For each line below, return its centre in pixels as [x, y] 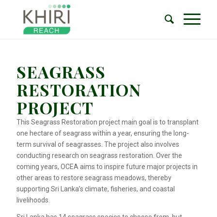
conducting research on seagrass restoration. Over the [99, 155]
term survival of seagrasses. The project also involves [98, 144]
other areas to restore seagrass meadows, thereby [94, 178]
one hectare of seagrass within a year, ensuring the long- [102, 133]
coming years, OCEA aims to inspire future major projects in [107, 167]
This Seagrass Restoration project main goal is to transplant [107, 122]
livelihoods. [33, 200]
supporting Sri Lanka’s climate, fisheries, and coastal [95, 189]
